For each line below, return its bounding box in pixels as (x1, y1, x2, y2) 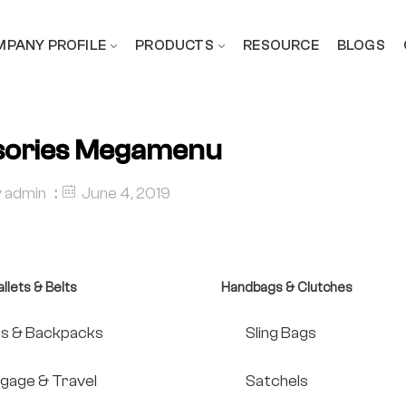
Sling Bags (245, 324, 316, 343)
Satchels (245, 371, 308, 391)
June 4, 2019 (81, 184, 170, 204)
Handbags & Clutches (220, 280, 353, 296)
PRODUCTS (135, 36, 214, 53)
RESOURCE (243, 36, 319, 53)
